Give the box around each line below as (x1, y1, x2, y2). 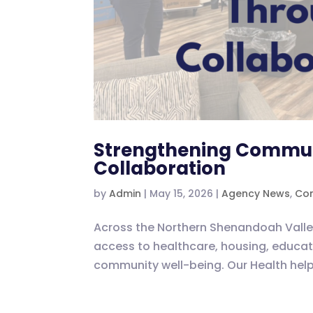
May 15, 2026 (150, 187, 214, 201)
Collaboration (94, 156, 226, 182)
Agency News (221, 187, 291, 201)
